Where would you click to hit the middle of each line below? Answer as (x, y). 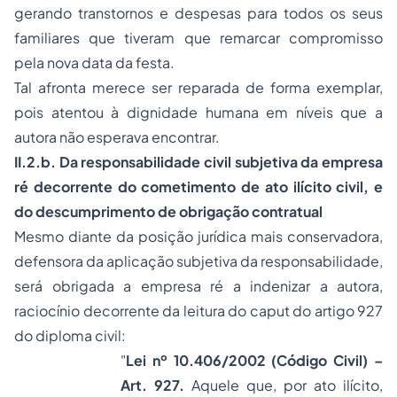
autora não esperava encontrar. (117, 137)
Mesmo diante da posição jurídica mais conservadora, (198, 236)
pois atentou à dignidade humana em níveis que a (198, 112)
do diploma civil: (70, 335)
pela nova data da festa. (94, 62)
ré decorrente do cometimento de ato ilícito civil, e (198, 187)
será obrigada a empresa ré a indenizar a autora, (198, 286)
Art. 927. (156, 385)
